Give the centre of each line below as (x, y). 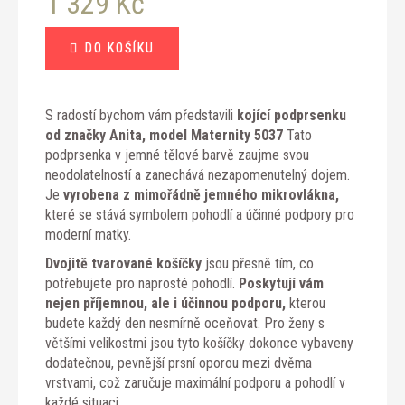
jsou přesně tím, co (258, 263)
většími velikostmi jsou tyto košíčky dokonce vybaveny (199, 343)
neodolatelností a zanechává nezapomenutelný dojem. (198, 174)
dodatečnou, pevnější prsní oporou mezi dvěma (179, 363)
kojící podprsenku (292, 115)
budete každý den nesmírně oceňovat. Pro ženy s (185, 323)
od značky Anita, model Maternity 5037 (164, 135)
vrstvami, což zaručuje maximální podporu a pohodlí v (195, 382)
